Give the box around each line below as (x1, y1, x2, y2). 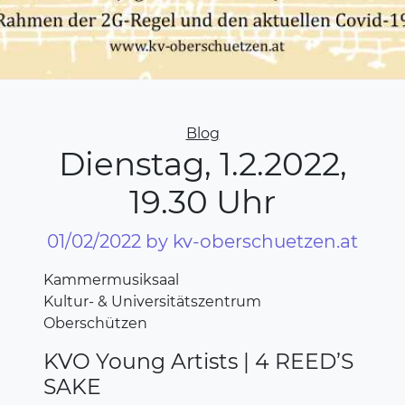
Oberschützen (43, 314, 147, 332)
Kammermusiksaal (43, 270, 179, 288)
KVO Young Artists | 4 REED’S (43, 347, 353, 374)
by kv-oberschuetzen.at (146, 230, 358, 252)
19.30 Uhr (129, 181, 276, 221)
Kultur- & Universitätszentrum (43, 292, 261, 310)
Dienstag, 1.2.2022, (58, 143, 347, 184)
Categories (202, 123, 280, 141)
